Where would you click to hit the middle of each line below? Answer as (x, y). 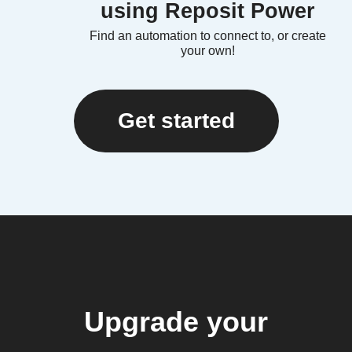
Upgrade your (176, 322)
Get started (176, 121)
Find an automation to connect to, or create (207, 36)
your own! (207, 51)
